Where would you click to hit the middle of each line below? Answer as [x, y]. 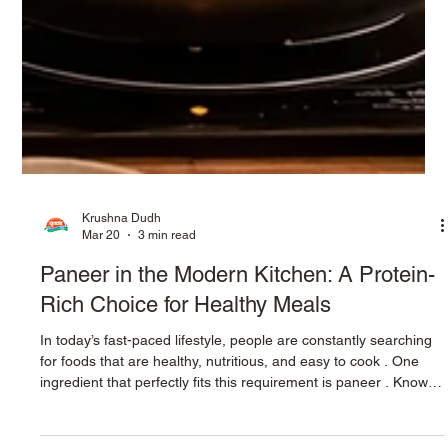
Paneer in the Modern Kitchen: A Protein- [238, 370]
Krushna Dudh [122, 314]
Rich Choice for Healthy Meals [186, 400]
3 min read [167, 330]
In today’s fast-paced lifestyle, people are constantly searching [236, 436]
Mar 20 [101, 330]
